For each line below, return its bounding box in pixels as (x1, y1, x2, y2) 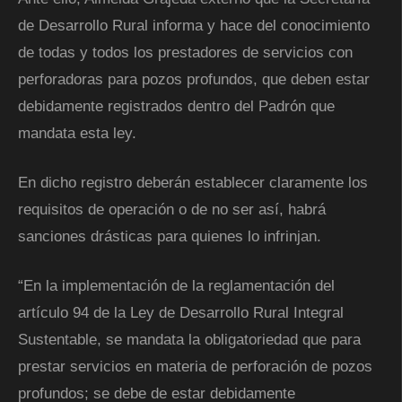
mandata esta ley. (18, 124, 136, 142)
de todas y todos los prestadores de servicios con (18, 43, 353, 61)
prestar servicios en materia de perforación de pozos (18, 357, 372, 375)
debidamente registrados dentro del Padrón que (18, 97, 335, 115)
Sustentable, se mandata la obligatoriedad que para (18, 330, 361, 348)
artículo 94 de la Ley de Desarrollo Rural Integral (18, 303, 344, 321)
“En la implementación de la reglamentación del (18, 276, 335, 294)
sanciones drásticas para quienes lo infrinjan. (18, 227, 321, 245)
